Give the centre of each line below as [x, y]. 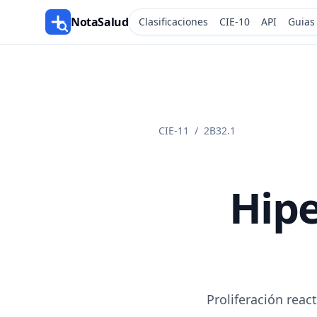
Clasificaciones [174, 22]
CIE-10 [235, 22]
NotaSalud [100, 22]
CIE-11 [174, 131]
